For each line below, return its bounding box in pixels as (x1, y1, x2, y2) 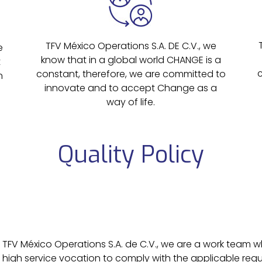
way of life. (106, 95, 156, 109)
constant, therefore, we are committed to (36, 67, 226, 81)
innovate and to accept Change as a (44, 81, 218, 95)
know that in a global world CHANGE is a (40, 53, 221, 67)
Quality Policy (58, 139, 204, 171)
